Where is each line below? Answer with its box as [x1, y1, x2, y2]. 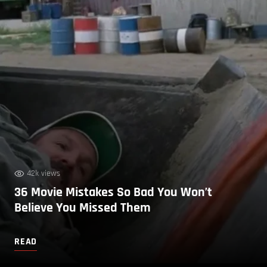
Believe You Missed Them [14, 199, 151, 216]
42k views [27, 167, 60, 179]
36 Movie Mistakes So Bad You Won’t [14, 184, 212, 201]
